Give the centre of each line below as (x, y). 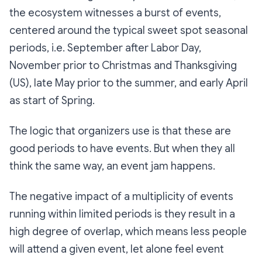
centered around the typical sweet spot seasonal (129, 30)
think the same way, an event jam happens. (112, 166)
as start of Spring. (52, 100)
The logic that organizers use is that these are (120, 131)
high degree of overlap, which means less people (128, 231)
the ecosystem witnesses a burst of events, (115, 13)
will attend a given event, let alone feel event (117, 249)
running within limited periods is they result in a (122, 214)
